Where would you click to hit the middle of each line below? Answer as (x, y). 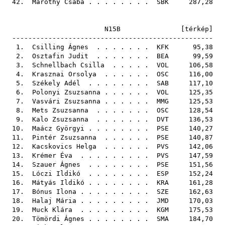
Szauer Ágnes (56, 164)
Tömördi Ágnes (58, 219)
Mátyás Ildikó (58, 183)
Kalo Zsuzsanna (60, 119)
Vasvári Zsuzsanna (66, 101)
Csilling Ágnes (60, 47)
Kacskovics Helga (64, 146)
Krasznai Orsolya (64, 74)
